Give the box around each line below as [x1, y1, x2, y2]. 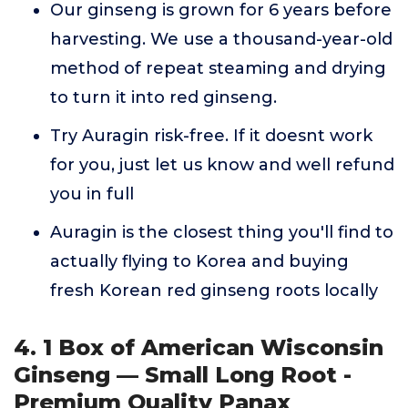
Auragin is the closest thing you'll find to [50, 222, 393, 242]
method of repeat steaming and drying [50, 58, 386, 78]
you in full [50, 184, 134, 204]
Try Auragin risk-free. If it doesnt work [50, 126, 372, 146]
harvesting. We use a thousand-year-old [50, 29, 393, 49]
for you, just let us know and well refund [50, 155, 394, 175]
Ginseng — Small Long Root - [14, 362, 352, 388]
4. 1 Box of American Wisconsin [14, 334, 383, 361]
